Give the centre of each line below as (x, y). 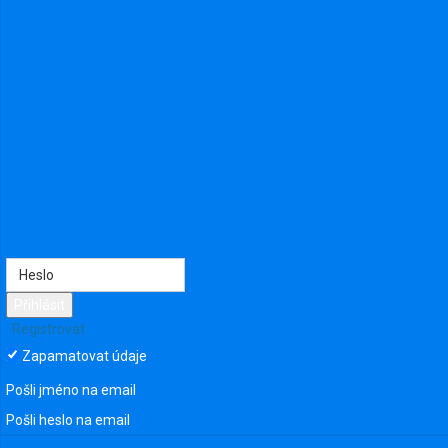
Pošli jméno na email (70, 390)
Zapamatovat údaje (84, 356)
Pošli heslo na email (67, 419)
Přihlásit (39, 304)
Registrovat (46, 328)
